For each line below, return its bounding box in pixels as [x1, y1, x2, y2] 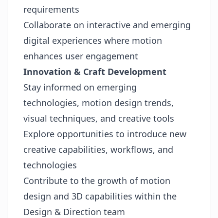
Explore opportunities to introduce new [23, 128, 186, 140]
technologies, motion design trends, [23, 97, 174, 109]
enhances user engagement [23, 50, 138, 62]
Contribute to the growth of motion [23, 175, 170, 186]
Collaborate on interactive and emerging [23, 19, 191, 31]
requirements [23, 3, 79, 15]
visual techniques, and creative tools [23, 112, 174, 124]
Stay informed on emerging [23, 81, 137, 93]
